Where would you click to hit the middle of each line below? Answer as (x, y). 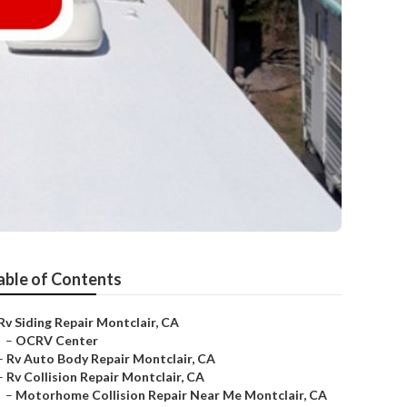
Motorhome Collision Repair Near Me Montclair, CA (171, 395)
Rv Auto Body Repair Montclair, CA (111, 358)
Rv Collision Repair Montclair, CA (105, 377)
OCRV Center (57, 340)
